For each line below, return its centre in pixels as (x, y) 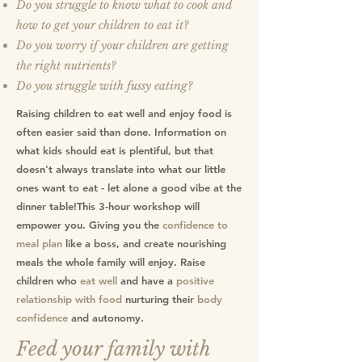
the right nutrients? (66, 65)
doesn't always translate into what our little (121, 169)
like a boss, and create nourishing (144, 243)
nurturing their (161, 299)
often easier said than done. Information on (121, 132)
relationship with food (71, 299)
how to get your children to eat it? (103, 25)
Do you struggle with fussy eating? (105, 86)
